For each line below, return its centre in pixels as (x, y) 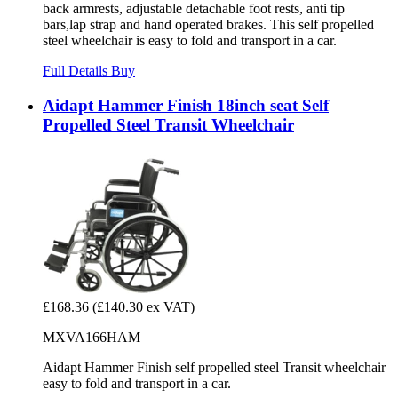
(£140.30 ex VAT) (143, 306)
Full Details (77, 71)
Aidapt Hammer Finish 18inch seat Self (186, 105)
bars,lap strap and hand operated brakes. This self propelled (208, 25)
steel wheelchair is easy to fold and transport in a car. (190, 41)
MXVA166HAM (92, 337)
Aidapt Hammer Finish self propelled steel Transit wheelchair (214, 367)
